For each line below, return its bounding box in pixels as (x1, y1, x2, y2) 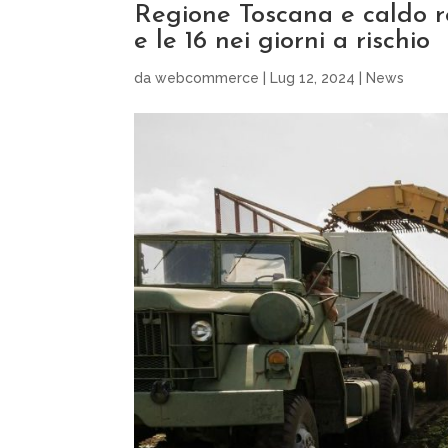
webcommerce (155, 69, 260, 86)
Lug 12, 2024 (270, 69, 356, 86)
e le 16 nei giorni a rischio (134, 27, 431, 55)
